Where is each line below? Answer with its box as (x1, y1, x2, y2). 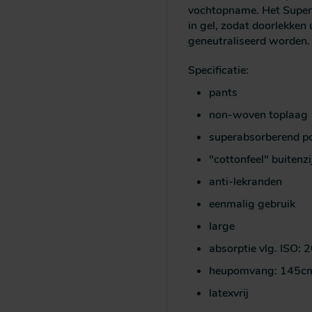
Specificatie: (188, 63, 249, 79)
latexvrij (209, 286, 249, 302)
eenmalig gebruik (209, 196, 301, 212)
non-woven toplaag (209, 107, 308, 123)
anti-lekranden (209, 174, 282, 190)
